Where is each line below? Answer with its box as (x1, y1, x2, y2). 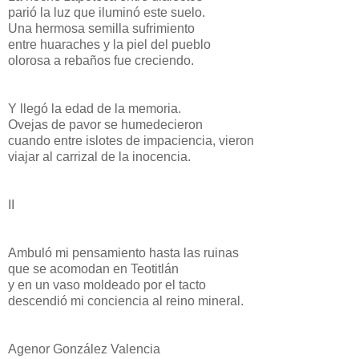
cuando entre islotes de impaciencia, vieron (8, 134, 254, 148)
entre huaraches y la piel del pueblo (8, 38, 211, 52)
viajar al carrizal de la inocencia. (8, 150, 191, 164)
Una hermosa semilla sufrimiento (8, 22, 195, 36)
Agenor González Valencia (8, 342, 160, 357)
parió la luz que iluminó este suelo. (8, 6, 205, 20)
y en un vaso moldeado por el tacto (8, 278, 206, 292)
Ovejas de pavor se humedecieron (8, 118, 203, 132)
